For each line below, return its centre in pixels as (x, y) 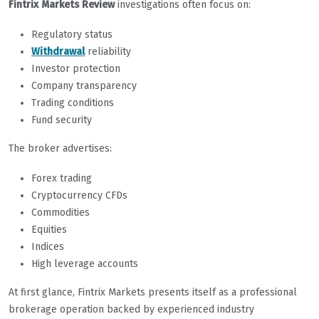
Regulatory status (72, 35)
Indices (48, 247)
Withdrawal (58, 52)
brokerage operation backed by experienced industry (131, 310)
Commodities (61, 213)
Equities (49, 230)
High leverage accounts (85, 264)
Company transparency (84, 86)
